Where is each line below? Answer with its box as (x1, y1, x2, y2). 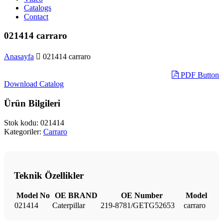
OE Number (120, 191, 163, 200)
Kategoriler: (4, 127, 43, 136)
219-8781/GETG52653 (101, 201, 175, 210)
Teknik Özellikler (14, 170, 84, 181)
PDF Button (179, 71, 219, 80)
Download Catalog (4, 80, 64, 89)
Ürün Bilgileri (4, 98, 60, 109)
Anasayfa (4, 52, 34, 61)
